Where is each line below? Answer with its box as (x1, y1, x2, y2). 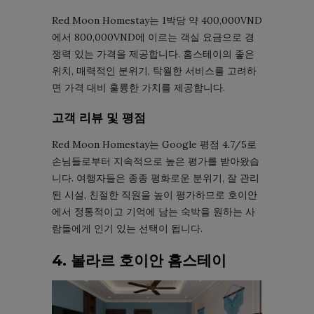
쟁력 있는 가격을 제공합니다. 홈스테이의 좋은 (52, 47, 254, 60)
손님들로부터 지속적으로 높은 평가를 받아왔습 (52, 154, 259, 168)
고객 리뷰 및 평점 (52, 110, 146, 125)
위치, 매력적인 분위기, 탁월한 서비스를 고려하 (52, 64, 257, 77)
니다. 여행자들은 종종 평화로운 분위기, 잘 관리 (52, 171, 259, 184)
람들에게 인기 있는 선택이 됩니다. (52, 221, 203, 235)
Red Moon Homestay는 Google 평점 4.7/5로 (52, 137, 257, 151)
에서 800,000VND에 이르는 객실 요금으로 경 (52, 30, 254, 43)
